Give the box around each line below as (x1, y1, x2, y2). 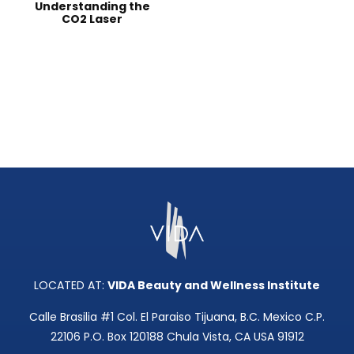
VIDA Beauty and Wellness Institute (107, 277, 320, 293)
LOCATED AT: (34, 277, 107, 293)
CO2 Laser (62, 10, 123, 27)
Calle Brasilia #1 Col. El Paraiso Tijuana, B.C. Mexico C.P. (29, 308, 325, 325)
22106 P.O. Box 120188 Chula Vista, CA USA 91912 (50, 328, 304, 345)
